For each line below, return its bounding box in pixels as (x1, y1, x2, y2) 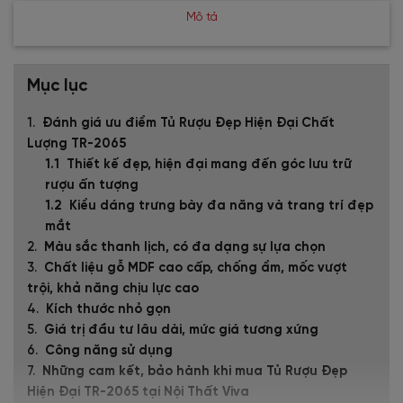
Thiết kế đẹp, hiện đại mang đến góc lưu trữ (67, 157, 352, 173)
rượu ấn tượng (45, 178, 139, 193)
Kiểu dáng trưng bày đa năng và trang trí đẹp (69, 199, 373, 214)
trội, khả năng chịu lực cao (27, 282, 199, 297)
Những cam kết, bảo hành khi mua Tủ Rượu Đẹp (42, 364, 347, 380)
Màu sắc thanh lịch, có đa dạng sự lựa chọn (44, 240, 326, 255)
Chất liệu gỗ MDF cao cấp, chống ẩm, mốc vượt (44, 261, 347, 276)
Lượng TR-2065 (27, 137, 126, 152)
